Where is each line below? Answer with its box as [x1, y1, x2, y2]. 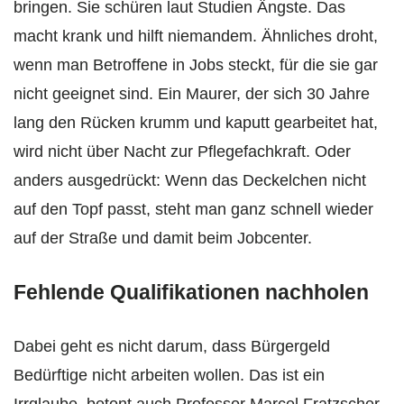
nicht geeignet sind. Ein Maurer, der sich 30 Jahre [14, 85, 370, 104]
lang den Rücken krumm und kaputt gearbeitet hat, [14, 114, 378, 133]
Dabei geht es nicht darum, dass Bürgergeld [14, 337, 330, 356]
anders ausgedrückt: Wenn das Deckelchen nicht [14, 171, 366, 190]
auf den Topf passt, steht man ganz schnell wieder [14, 200, 373, 219]
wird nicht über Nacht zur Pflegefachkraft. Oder [14, 142, 351, 161]
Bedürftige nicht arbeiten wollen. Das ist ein [14, 366, 325, 385]
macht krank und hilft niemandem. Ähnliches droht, [14, 27, 378, 46]
